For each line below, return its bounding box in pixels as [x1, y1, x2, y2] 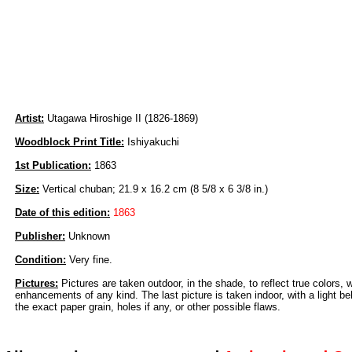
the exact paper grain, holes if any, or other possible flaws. [15, 301, 280, 313]
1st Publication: [15, 159, 91, 172]
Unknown [65, 230, 110, 243]
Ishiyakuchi [124, 136, 179, 148]
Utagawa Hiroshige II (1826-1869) [44, 112, 198, 125]
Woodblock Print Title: [15, 136, 124, 148]
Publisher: [15, 230, 65, 243]
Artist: [15, 112, 44, 125]
